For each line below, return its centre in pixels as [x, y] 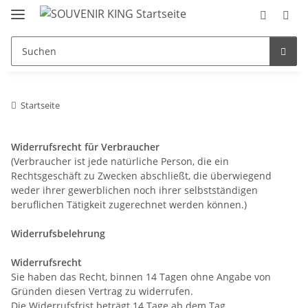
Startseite [40, 105]
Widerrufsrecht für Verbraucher [87, 146]
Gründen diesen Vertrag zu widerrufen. [102, 291]
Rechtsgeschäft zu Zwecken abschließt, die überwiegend [141, 175]
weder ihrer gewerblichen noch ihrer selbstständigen [134, 190]
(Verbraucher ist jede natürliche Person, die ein [120, 161]
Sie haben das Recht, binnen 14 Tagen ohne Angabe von [141, 276]
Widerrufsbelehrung [58, 233]
